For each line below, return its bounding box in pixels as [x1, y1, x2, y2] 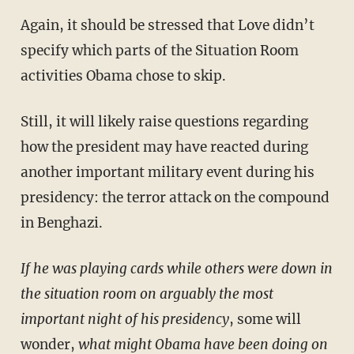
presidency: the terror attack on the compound [20, 188, 330, 206]
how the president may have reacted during [20, 137, 308, 156]
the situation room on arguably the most [20, 284, 273, 303]
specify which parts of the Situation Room [20, 41, 299, 59]
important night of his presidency [20, 310, 229, 328]
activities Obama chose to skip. [20, 66, 226, 85]
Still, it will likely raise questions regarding [20, 112, 308, 130]
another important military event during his [20, 163, 314, 181]
